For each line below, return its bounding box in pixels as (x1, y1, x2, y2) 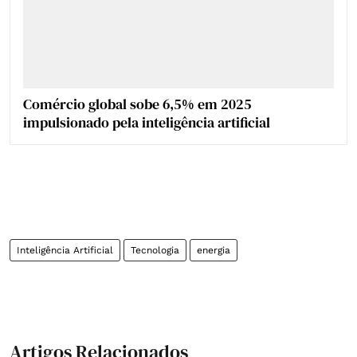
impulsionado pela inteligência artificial (23, 112, 270, 132)
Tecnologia (131, 244, 179, 256)
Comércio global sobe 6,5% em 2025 (23, 93, 252, 114)
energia (197, 244, 230, 256)
